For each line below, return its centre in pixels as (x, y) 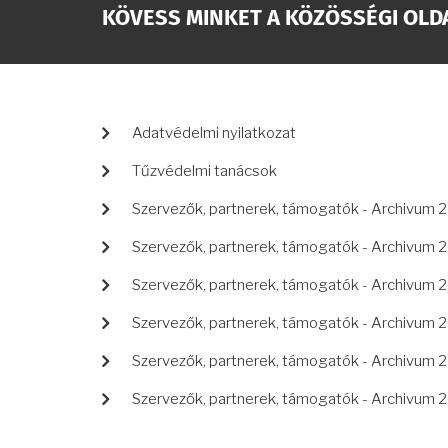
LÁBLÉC (142, 128)
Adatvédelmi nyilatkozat (214, 133)
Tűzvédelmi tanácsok (204, 171)
